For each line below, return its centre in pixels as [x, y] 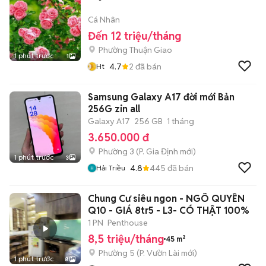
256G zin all [114, 109]
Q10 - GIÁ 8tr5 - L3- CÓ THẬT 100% [214, 210]
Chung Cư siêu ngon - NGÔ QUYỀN [166, 199]
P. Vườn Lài [159, 253]
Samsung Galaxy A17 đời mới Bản [161, 97]
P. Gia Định [159, 151]
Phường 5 [117, 253]
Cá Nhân [104, 20]
